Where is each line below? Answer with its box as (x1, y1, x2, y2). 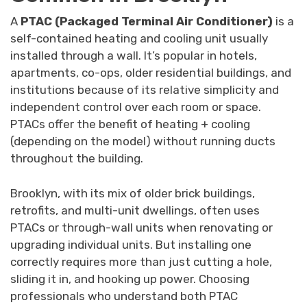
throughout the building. (10, 151, 143, 166)
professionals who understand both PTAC (10, 288, 238, 303)
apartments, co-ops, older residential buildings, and (10, 66, 291, 80)
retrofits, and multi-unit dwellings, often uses (10, 203, 260, 217)
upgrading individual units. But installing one (10, 237, 251, 251)
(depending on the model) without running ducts (10, 134, 275, 149)
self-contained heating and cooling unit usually (10, 32, 268, 46)
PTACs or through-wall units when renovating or (10, 220, 273, 234)
